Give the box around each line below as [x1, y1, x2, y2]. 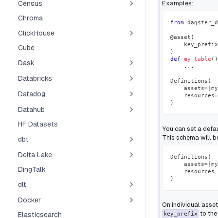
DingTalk [18, 165, 46, 173]
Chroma [18, 14, 43, 22]
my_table [184, 56, 211, 62]
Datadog [18, 90, 45, 98]
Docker [18, 196, 41, 204]
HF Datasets [18, 120, 58, 128]
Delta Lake [18, 150, 52, 159]
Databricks [18, 74, 52, 82]
